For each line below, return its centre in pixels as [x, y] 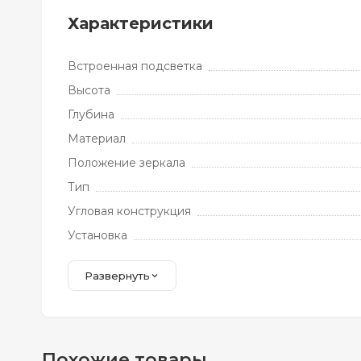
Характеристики [141, 23]
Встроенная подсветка [135, 66]
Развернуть [117, 276]
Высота [89, 90]
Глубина [91, 114]
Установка [98, 235]
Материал [97, 139]
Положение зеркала [127, 163]
